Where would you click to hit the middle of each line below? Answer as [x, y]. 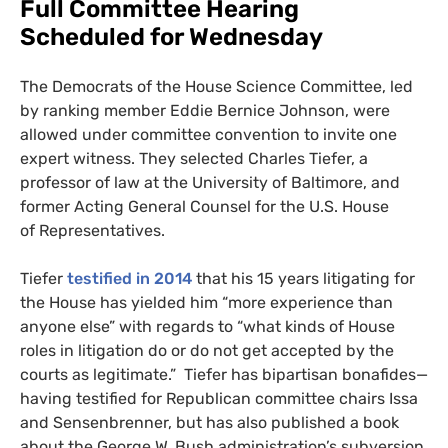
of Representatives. [92, 231]
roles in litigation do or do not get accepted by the [207, 351]
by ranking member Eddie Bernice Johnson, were [205, 111]
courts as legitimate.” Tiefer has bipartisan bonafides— [224, 375]
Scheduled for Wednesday [171, 37]
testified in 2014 [129, 279]
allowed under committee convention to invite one [208, 135]
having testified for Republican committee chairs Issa [219, 399]
